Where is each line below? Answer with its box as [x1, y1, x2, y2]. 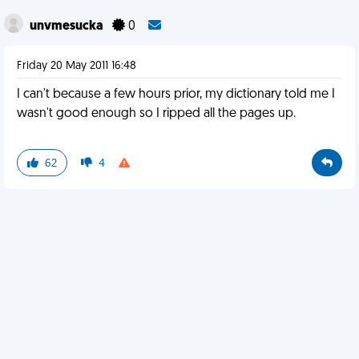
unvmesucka [30, 20, 106, 33]
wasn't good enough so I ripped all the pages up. [17, 107, 296, 120]
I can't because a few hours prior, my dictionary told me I [17, 88, 335, 101]
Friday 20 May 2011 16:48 [17, 60, 136, 72]
